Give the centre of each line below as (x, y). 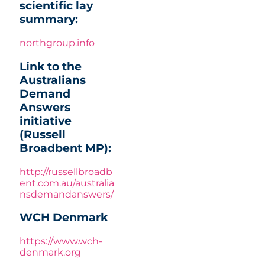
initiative (46, 121)
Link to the (51, 66)
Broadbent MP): (65, 148)
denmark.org (50, 252)
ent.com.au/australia (67, 183)
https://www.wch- (61, 241)
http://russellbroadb (66, 172)
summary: (49, 20)
